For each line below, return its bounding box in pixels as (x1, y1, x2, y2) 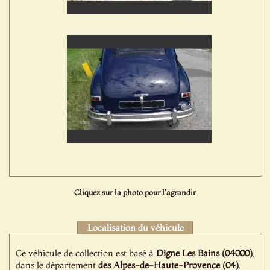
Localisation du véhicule (87, 222, 184, 233)
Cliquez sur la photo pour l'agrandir (74, 187, 196, 197)
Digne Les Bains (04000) (156, 247, 253, 259)
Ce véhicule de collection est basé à (16, 247, 157, 259)
